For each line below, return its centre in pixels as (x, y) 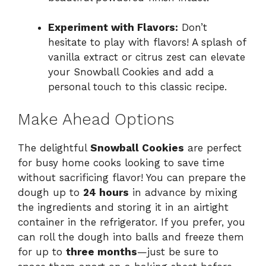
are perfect (213, 148)
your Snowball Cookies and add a (131, 72)
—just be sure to (178, 251)
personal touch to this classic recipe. (137, 87)
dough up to (50, 192)
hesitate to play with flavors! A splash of (147, 42)
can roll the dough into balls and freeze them (131, 237)
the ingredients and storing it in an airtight (123, 207)
